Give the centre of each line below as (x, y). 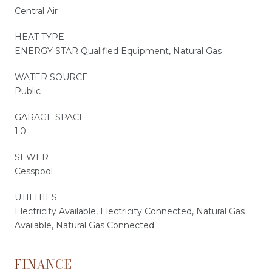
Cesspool (34, 171)
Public (28, 91)
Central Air (36, 11)
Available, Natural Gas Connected (84, 225)
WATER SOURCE (51, 77)
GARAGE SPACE (50, 117)
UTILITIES (36, 197)
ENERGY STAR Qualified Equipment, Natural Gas (118, 51)
